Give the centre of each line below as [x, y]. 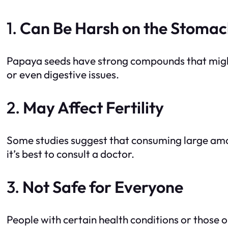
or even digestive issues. [63, 75]
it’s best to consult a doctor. [70, 154]
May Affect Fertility [93, 108]
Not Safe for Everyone [103, 187]
